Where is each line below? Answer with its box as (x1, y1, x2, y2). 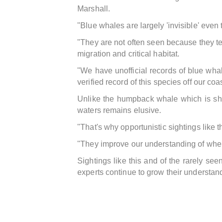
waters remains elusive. (77, 106, 162, 114)
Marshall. (77, 4, 111, 13)
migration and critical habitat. (77, 50, 180, 58)
